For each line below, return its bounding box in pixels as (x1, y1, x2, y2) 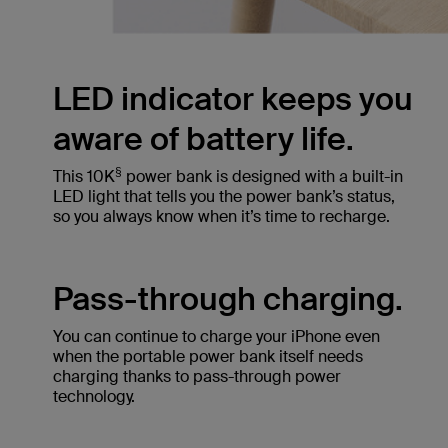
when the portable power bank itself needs (53, 345, 363, 367)
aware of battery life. (53, 117, 354, 160)
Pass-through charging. (53, 277, 403, 320)
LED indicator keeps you (53, 77, 413, 120)
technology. (53, 385, 135, 407)
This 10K (53, 165, 115, 187)
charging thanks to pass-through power (53, 365, 341, 387)
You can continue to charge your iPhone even (53, 325, 380, 347)
